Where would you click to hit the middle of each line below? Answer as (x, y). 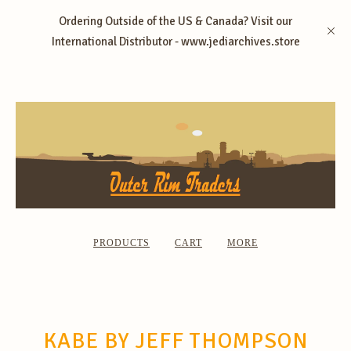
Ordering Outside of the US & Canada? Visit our (175, 21)
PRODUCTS (121, 243)
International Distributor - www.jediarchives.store (175, 42)
